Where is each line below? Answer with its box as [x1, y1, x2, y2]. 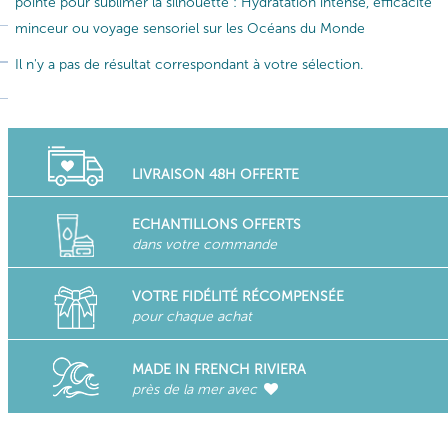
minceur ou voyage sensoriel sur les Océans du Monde [15, 20, 365, 37]
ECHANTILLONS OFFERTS [131, 216, 301, 233]
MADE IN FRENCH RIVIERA [131, 360, 306, 378]
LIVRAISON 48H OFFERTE [131, 166, 299, 183]
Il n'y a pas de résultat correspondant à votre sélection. [15, 56, 363, 73]
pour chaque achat [131, 307, 252, 325]
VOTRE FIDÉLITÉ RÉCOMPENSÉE [131, 287, 344, 305]
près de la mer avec [131, 380, 261, 398]
